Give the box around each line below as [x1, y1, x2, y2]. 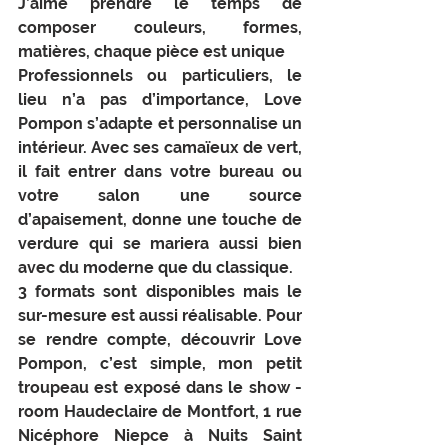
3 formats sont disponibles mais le [18, 282, 302, 302]
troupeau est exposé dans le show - [18, 378, 302, 398]
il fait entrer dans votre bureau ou [18, 162, 302, 182]
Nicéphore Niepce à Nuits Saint [18, 426, 302, 446]
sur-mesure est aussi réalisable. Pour [18, 306, 302, 326]
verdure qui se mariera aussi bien [18, 234, 302, 254]
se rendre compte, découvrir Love [18, 330, 302, 350]
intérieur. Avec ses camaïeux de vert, [18, 138, 302, 158]
